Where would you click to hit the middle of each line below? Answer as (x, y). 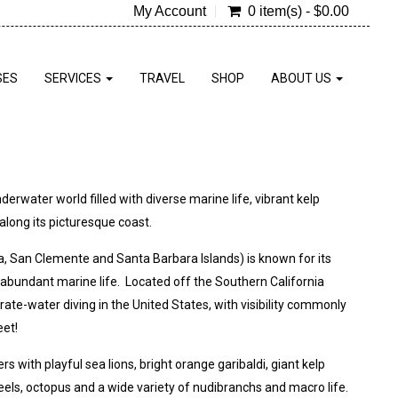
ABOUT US (302, 78)
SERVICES (74, 78)
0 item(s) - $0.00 (298, 11)
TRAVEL (162, 78)
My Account (169, 11)
